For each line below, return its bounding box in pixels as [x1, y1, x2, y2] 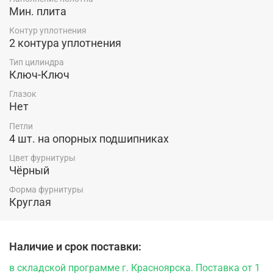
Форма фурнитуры [9, 185, 83, 194]
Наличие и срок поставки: [9, 240, 141, 253]
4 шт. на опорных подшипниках [9, 132, 169, 145]
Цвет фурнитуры [9, 152, 76, 163]
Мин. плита [9, 4, 66, 18]
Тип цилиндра [9, 57, 64, 68]
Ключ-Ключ [9, 68, 69, 82]
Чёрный [9, 163, 49, 177]
